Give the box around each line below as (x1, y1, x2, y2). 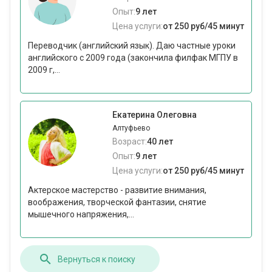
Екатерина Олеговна (112, 110, 197, 120)
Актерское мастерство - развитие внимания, (28, 185, 206, 195)
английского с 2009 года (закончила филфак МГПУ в (28, 53, 238, 63)
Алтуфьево (112, 124, 150, 133)
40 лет (147, 137, 173, 147)
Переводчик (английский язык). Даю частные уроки (28, 41, 236, 51)
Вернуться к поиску (58, 254, 135, 264)
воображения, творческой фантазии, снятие (28, 197, 206, 208)
